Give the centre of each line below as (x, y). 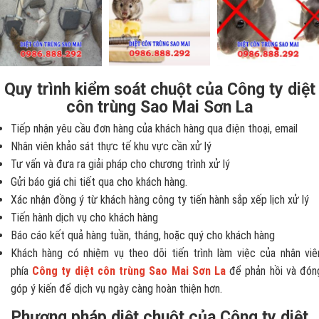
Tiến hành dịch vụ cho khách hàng (84, 217)
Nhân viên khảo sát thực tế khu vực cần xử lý (111, 146)
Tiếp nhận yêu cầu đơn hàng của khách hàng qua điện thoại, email (154, 128)
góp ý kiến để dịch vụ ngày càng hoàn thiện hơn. (116, 288)
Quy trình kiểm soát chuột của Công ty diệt (159, 89)
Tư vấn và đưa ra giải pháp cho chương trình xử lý (120, 164)
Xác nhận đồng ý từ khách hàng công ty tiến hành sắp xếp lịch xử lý (160, 199)
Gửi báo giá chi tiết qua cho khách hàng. (99, 182)
